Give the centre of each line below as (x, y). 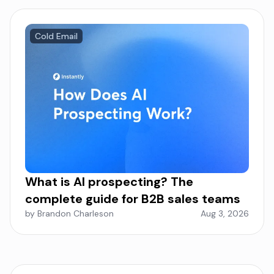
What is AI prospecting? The (109, 182)
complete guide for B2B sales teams (133, 199)
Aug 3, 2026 (225, 214)
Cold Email (56, 36)
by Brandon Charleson (69, 214)
